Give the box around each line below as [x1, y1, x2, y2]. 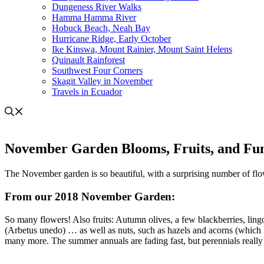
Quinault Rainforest [52, 55, 125, 65]
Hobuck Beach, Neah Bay [52, 23, 150, 34]
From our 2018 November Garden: [5, 190, 175, 203]
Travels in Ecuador [52, 87, 122, 97]
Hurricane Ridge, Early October [52, 34, 171, 44]
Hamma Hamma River [52, 12, 136, 23]
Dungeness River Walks [52, 2, 141, 12]
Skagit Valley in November [52, 76, 153, 87]
